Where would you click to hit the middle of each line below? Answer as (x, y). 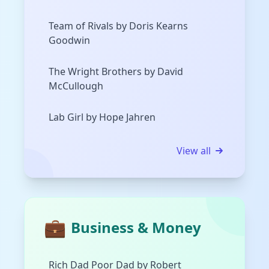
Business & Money (136, 228)
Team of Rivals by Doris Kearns (118, 26)
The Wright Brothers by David (116, 72)
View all (194, 151)
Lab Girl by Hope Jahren (102, 117)
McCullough (76, 86)
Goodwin (69, 41)
